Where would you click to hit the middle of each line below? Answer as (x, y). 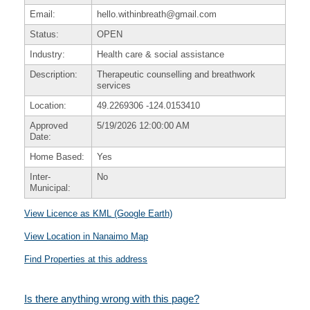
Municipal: (50, 188)
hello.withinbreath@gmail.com (156, 14)
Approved (48, 126)
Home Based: (57, 157)
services (113, 85)
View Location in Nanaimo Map (86, 236)
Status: (44, 34)
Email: (42, 14)
